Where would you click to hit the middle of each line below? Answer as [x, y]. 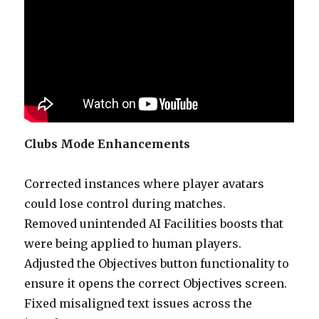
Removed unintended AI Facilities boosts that [154, 224]
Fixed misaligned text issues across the [138, 304]
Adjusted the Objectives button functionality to [157, 264]
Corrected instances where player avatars [145, 184]
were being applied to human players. [133, 244]
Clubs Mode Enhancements [108, 144]
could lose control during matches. [125, 204]
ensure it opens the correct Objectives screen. [156, 284]
